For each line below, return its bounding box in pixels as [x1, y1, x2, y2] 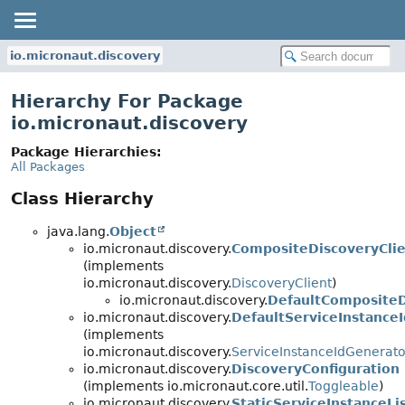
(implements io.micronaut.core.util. [83, 379, 308, 394]
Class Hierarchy [11, 189, 154, 209]
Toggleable [308, 379, 379, 394]
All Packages [11, 160, 85, 174]
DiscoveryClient [231, 276, 332, 291]
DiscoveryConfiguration [231, 362, 400, 377]
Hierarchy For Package [11, 90, 243, 112]
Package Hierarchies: [11, 145, 162, 159]
